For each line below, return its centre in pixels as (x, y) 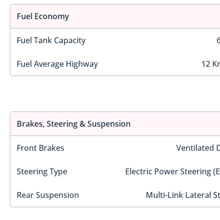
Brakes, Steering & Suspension (74, 124)
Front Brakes (41, 148)
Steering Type (42, 172)
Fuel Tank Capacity (51, 40)
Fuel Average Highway (57, 64)
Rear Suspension (48, 195)
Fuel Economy (43, 16)
